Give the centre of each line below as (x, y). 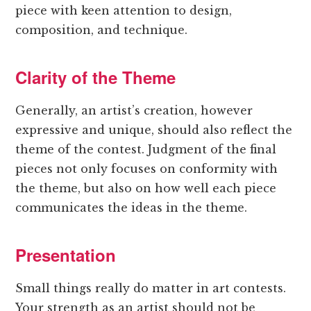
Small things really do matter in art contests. (151, 288)
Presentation (66, 255)
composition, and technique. (102, 30)
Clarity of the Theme (96, 77)
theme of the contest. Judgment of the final (146, 150)
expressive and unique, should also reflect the (154, 130)
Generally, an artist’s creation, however (134, 111)
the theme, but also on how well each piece (146, 188)
